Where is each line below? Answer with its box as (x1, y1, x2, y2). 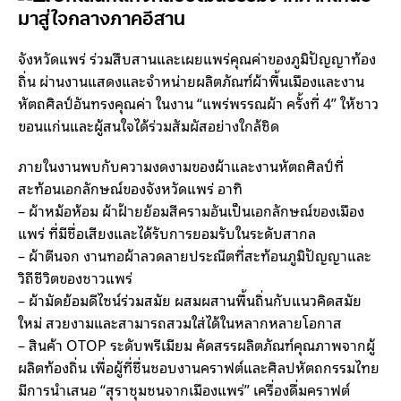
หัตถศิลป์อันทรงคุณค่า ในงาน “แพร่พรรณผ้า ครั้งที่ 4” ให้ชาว (18, 90, 379, 115)
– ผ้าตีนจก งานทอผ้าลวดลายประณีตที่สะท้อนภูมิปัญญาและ (18, 243, 371, 267)
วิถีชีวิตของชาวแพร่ (18, 265, 132, 289)
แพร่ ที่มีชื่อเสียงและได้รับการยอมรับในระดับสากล (18, 220, 316, 244)
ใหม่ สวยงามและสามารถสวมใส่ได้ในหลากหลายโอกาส (18, 310, 342, 334)
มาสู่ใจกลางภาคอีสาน (18, 12, 185, 30)
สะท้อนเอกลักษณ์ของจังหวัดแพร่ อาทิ (18, 175, 243, 200)
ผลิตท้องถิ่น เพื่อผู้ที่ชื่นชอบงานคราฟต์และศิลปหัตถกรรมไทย (18, 354, 380, 379)
